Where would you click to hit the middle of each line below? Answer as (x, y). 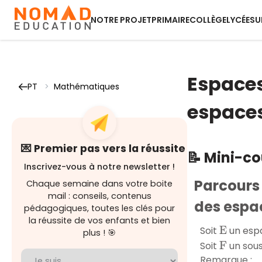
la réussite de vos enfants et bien (99, 220)
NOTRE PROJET (121, 20)
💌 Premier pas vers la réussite (103, 149)
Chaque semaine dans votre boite (99, 184)
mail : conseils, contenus (99, 196)
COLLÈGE (208, 20)
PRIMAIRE (170, 20)
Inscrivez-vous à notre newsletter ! (99, 167)
